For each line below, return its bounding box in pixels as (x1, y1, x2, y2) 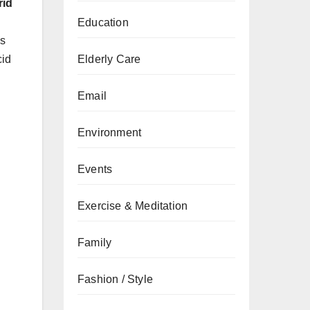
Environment (77, 127, 142, 138)
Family (77, 237, 112, 248)
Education (77, 17, 129, 28)
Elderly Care (77, 53, 141, 65)
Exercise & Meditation (77, 200, 188, 212)
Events (77, 163, 113, 175)
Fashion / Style (77, 273, 153, 285)
